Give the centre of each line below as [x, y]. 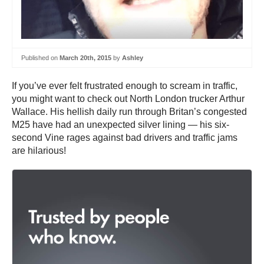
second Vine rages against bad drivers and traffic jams [125, 138]
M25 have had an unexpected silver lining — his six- [121, 125]
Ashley [133, 57]
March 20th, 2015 [85, 57]
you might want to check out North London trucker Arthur [128, 99]
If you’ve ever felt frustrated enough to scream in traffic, [125, 86]
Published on [40, 57]
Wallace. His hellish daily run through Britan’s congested [129, 112]
